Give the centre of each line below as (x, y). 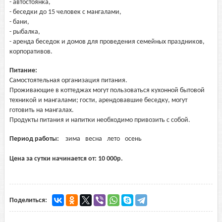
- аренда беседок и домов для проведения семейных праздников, (107, 42)
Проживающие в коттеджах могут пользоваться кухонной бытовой (107, 90)
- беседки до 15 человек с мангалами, (65, 12)
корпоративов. (31, 52)
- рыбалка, (25, 32)
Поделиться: (28, 200)
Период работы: (35, 139)
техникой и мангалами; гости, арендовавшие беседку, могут (98, 100)
